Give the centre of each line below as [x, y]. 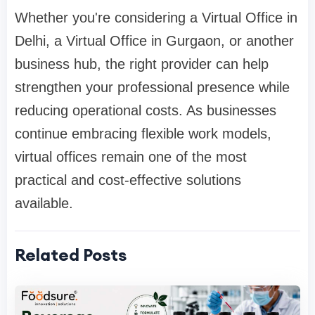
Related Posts [71, 254]
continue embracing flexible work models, [143, 133]
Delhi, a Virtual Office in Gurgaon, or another [154, 40]
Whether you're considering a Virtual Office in [156, 17]
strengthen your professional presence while [152, 87]
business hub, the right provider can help [142, 64]
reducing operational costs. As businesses [146, 110]
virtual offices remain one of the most [131, 156]
